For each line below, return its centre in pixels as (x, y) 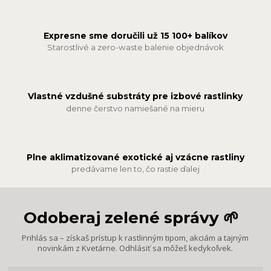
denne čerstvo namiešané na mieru (135, 108)
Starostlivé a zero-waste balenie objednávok (135, 47)
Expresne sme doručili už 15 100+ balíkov (135, 35)
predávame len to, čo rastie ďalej (135, 169)
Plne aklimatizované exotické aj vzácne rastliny (135, 157)
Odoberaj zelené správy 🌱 (132, 218)
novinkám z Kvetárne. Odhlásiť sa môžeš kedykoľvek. (135, 248)
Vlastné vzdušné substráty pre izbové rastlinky (135, 96)
